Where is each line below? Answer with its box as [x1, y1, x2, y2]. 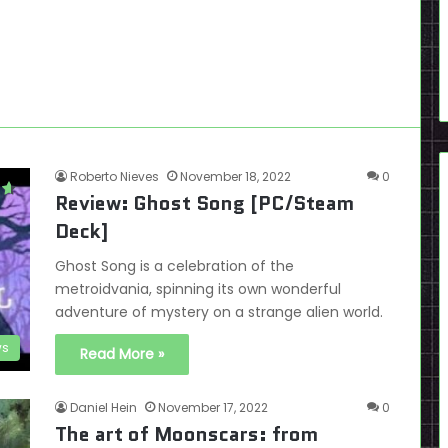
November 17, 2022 [158, 399, 268, 416]
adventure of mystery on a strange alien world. [55, 302, 383, 322]
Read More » [80, 344, 164, 364]
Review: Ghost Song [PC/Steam [55, 189, 354, 217]
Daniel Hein [70, 399, 137, 416]
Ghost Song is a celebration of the [55, 256, 294, 276]
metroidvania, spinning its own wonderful [55, 279, 341, 299]
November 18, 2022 [180, 168, 291, 185]
